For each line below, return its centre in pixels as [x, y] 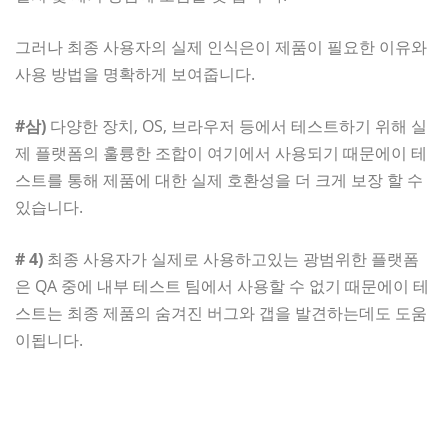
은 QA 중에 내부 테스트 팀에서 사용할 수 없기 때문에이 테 [222, 285]
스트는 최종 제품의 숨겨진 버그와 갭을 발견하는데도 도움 [221, 312]
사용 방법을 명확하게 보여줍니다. [135, 73]
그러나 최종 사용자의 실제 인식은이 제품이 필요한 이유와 [221, 46]
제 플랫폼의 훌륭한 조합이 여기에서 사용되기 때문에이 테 [221, 152]
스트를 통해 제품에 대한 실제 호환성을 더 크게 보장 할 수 [219, 179]
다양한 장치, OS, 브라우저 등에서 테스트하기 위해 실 [236, 125]
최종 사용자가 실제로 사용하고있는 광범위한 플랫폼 [231, 258]
